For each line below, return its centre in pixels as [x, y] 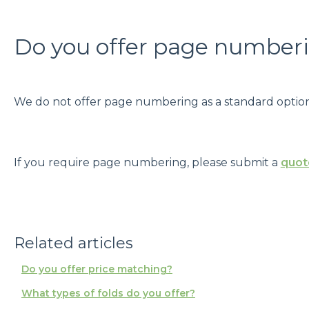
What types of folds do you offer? [108, 293]
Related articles [73, 243]
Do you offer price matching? [97, 269]
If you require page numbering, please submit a [147, 163]
